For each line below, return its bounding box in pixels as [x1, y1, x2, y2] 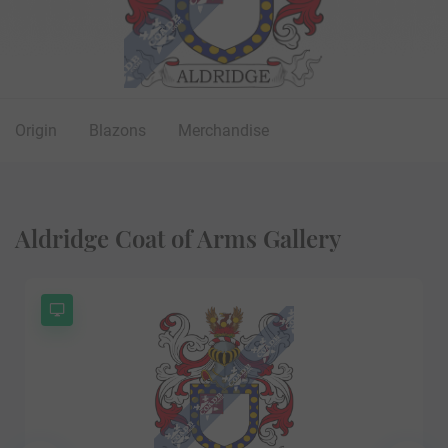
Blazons [89, 120, 146, 140]
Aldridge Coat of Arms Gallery [15, 221, 341, 254]
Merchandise [178, 120, 269, 140]
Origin [15, 120, 57, 140]
